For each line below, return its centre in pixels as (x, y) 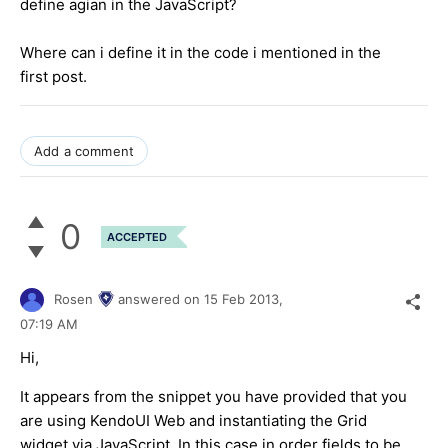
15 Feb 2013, (245, 298)
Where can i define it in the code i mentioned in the (200, 52)
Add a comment (84, 150)
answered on (161, 298)
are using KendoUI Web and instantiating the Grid (193, 421)
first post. (53, 76)
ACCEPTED (137, 236)
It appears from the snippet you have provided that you (213, 397)
